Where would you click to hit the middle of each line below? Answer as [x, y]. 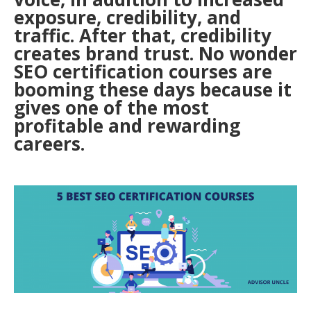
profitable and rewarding [127, 126]
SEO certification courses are [143, 72]
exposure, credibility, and [127, 17]
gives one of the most [111, 108]
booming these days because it [153, 90]
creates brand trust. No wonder [155, 53]
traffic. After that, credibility [143, 35]
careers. [49, 144]
